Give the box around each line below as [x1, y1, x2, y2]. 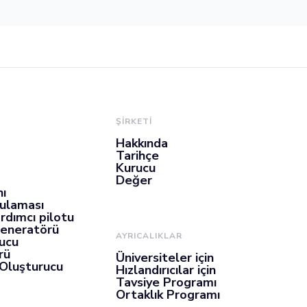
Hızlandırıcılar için [116, 262, 217, 278]
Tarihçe [116, 147, 160, 164]
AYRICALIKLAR [116, 230, 183, 241]
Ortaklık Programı [116, 286, 221, 303]
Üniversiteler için [116, 249, 214, 266]
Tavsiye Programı [116, 274, 217, 291]
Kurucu [116, 160, 156, 176]
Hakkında [116, 135, 169, 151]
